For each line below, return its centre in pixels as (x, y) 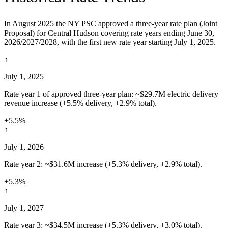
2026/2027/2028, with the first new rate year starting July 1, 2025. (110, 42)
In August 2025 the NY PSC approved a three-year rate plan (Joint (111, 23)
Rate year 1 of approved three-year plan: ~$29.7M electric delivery (111, 94)
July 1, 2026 (24, 147)
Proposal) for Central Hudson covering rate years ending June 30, (109, 33)
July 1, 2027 (24, 208)
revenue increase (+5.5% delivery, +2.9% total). (80, 103)
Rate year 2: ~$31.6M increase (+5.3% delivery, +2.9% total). (103, 164)
